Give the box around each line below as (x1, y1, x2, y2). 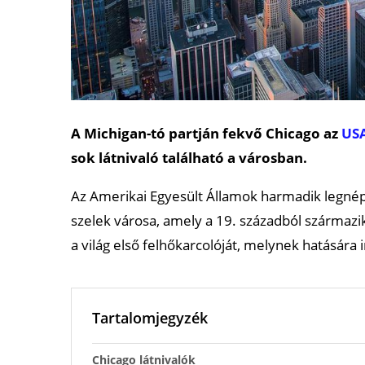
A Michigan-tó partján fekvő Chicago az (71, 123, 341, 143)
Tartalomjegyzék (92, 307, 208, 328)
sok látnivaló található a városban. (71, 147, 307, 167)
